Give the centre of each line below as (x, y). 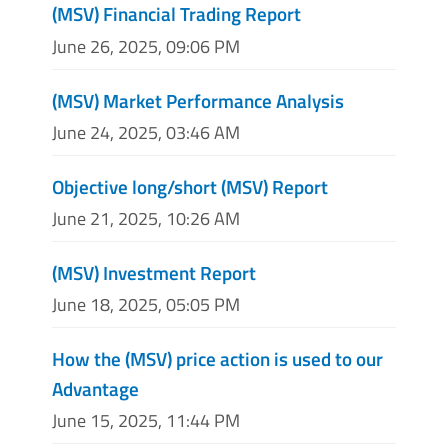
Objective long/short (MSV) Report (190, 186)
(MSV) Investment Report (154, 272)
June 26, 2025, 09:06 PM (146, 46)
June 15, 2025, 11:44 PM (146, 421)
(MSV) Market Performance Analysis (198, 100)
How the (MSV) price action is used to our (217, 359)
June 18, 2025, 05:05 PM (146, 305)
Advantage (95, 389)
